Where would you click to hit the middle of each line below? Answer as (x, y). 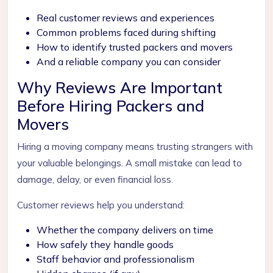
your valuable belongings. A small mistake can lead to (129, 163)
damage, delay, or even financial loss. (95, 179)
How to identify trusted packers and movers (135, 47)
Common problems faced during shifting (126, 32)
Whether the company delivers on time (125, 230)
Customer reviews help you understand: (101, 205)
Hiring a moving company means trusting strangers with (135, 147)
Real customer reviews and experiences (126, 18)
